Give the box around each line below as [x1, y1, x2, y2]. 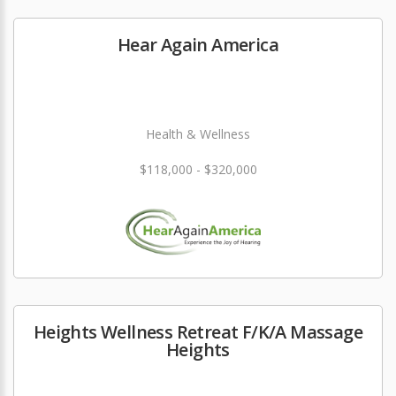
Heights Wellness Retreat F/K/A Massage [33, 320, 363, 345]
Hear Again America [117, 33, 279, 57]
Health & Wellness [146, 126, 250, 143]
